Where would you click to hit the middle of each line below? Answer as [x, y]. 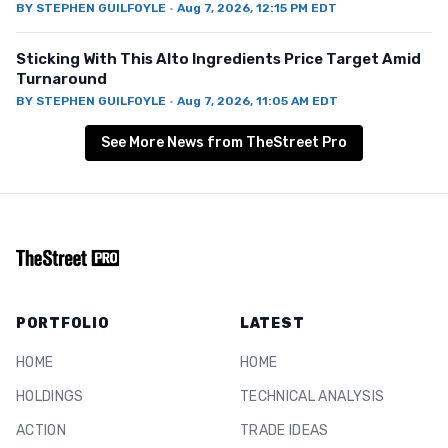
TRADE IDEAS [284, 431]
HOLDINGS [50, 397]
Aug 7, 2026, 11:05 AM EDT [257, 101]
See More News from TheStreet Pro [224, 143]
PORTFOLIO [63, 324]
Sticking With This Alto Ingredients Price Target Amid [218, 59]
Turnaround [61, 79]
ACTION [41, 431]
